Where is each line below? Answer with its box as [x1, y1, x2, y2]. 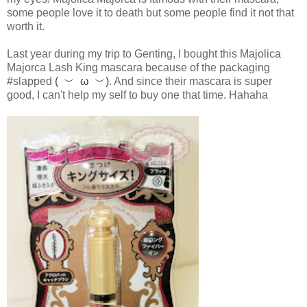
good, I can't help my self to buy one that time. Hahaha [7, 89, 268, 101]
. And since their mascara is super [109, 75, 272, 88]
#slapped [7, 75, 55, 88]
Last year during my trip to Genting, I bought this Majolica [7, 48, 281, 60]
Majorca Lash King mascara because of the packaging [7, 62, 270, 74]
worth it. [7, 21, 45, 33]
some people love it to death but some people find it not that [7, 7, 294, 19]
